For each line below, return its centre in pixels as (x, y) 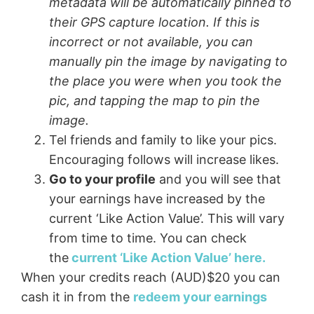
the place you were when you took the (165, 81)
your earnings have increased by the (157, 199)
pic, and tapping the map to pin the (155, 101)
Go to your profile (102, 179)
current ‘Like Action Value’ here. (167, 258)
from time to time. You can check (148, 238)
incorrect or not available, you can (151, 42)
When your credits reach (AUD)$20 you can (151, 278)
